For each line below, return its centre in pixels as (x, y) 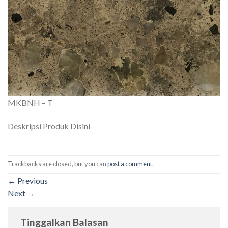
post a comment (130, 164)
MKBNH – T (30, 103)
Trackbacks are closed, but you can (58, 164)
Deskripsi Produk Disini (49, 126)
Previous (32, 180)
